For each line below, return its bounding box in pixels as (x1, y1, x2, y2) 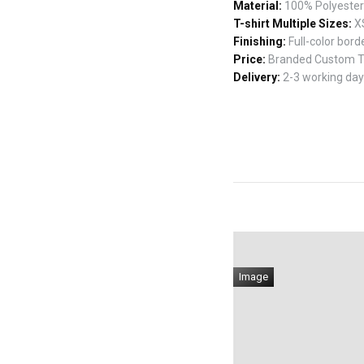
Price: (233, 52, 266, 66)
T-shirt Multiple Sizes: (233, 16, 352, 30)
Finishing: (233, 34, 286, 48)
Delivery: (233, 70, 280, 84)
